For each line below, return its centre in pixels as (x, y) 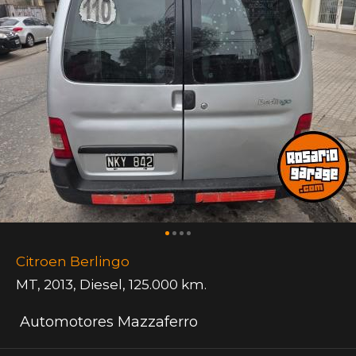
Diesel (101, 284)
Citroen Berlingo (73, 261)
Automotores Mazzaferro (107, 321)
